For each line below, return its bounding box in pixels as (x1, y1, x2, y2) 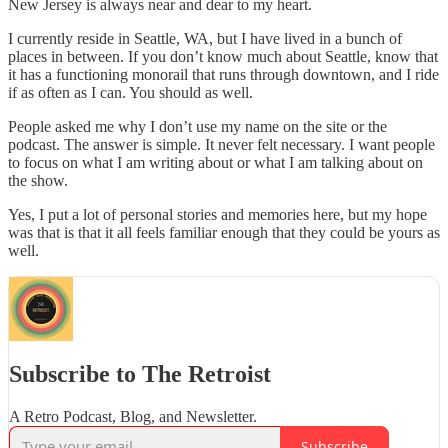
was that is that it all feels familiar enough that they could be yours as (8, 224, 440, 242)
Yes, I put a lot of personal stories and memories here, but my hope (8, 206, 427, 224)
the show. (8, 172, 68, 190)
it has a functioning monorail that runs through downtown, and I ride (8, 66, 439, 84)
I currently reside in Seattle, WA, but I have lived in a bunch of (8, 30, 402, 48)
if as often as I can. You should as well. (8, 84, 253, 102)
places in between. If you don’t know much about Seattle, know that (8, 48, 438, 66)
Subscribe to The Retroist (9, 361, 271, 388)
